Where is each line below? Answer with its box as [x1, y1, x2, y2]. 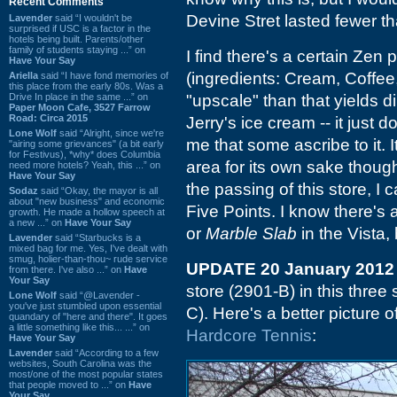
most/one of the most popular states [9, 368, 163, 379]
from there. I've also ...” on [9, 263, 124, 275]
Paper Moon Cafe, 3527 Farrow [9, 101, 151, 113]
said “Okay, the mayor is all [38, 184, 158, 196]
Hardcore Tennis [186, 326, 312, 345]
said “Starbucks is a [52, 231, 141, 243]
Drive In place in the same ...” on [9, 90, 148, 102]
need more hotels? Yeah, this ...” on [9, 159, 160, 170]
